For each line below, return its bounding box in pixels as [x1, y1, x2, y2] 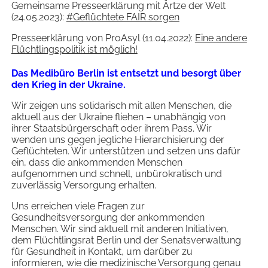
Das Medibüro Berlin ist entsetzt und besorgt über [11, 68, 241, 80]
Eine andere [194, 32, 247, 44]
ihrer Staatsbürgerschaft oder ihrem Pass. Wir [11, 123, 212, 135]
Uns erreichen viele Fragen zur [11, 200, 145, 212]
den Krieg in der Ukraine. [11, 79, 126, 91]
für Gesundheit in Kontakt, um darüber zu [11, 246, 193, 258]
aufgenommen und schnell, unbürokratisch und [11, 168, 222, 180]
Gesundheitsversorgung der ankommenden [11, 212, 205, 224]
